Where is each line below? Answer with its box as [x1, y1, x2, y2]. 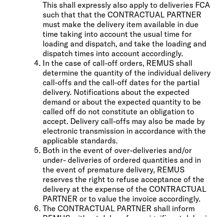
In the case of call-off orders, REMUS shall [43, 58, 192, 68]
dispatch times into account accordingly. [43, 48, 183, 58]
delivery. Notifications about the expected [43, 87, 189, 97]
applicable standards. [43, 135, 118, 145]
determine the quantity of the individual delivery [43, 67, 211, 77]
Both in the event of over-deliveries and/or [43, 145, 192, 155]
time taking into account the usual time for [43, 29, 192, 39]
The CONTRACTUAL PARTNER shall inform [43, 203, 195, 213]
